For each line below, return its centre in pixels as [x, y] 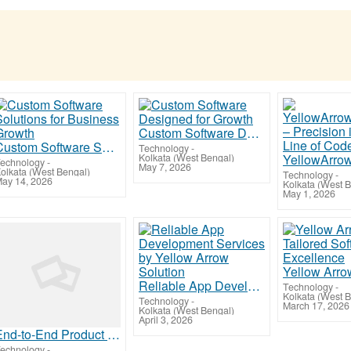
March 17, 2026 [316, 305]
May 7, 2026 [165, 166]
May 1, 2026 [309, 193]
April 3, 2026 [166, 319]
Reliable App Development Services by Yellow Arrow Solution [254, 285]
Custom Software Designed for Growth [253, 132]
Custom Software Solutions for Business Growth [108, 147]
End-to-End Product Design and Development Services [114, 334]
